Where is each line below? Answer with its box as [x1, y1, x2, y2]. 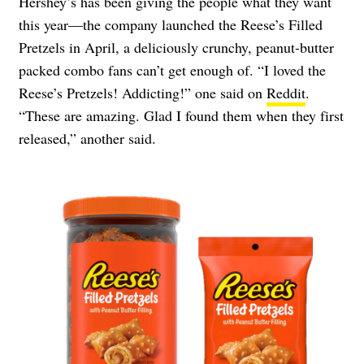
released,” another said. [19, 128, 156, 149]
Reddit [266, 83, 305, 103]
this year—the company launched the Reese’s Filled [19, 15, 323, 35]
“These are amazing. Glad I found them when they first [19, 106, 344, 126]
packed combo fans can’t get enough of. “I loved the [19, 60, 326, 80]
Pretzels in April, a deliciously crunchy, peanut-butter [19, 37, 334, 58]
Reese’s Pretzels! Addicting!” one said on [19, 83, 266, 103]
